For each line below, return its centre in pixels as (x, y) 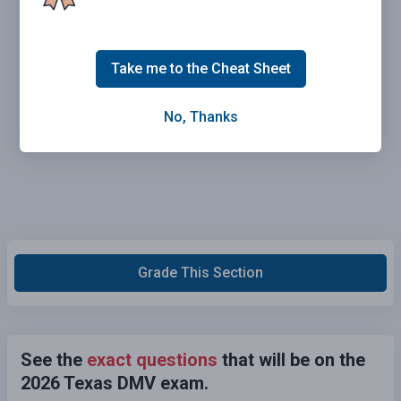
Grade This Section (200, 272)
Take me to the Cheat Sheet (200, 69)
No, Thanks (200, 117)
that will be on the (291, 359)
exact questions (152, 359)
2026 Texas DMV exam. (115, 383)
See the (54, 359)
